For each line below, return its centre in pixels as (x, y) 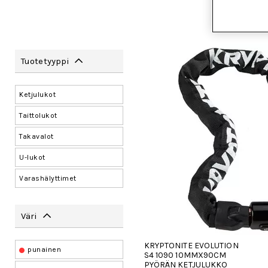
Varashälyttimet (48, 178)
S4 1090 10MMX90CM (185, 255)
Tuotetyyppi (47, 61)
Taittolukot (38, 115)
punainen (44, 249)
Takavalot (36, 136)
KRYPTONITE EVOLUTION (191, 246)
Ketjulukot (37, 95)
